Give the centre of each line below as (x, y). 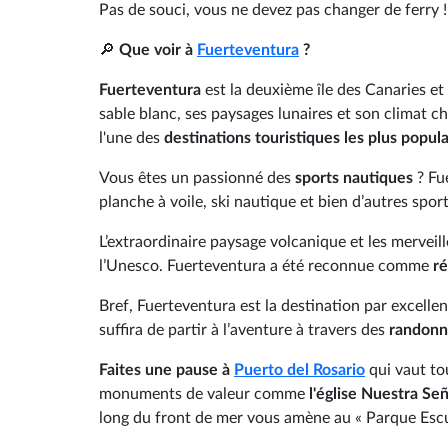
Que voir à (158, 49)
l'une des (131, 137)
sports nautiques (356, 177)
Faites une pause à (166, 369)
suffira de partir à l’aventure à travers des (244, 329)
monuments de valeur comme (202, 393)
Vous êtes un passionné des (197, 177)
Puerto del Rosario (299, 369)
